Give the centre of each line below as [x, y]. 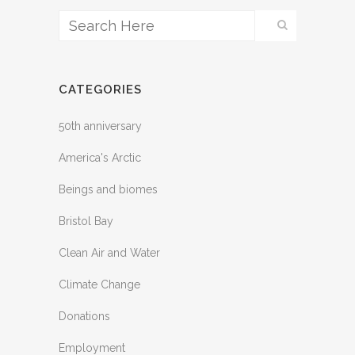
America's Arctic [100, 157]
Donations [84, 316]
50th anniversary [100, 126]
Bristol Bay [86, 221]
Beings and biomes [108, 189]
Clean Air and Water [109, 252]
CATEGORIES [100, 89]
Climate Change [99, 284]
